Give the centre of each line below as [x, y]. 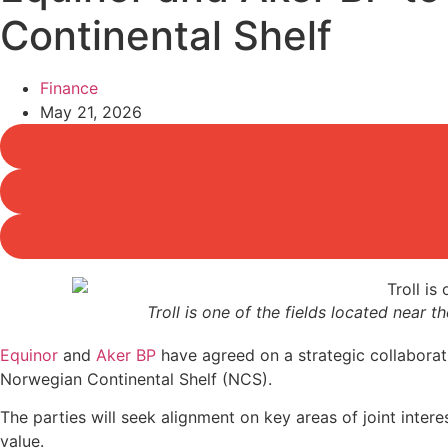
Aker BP [126, 354]
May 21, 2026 [91, 112]
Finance [69, 88]
